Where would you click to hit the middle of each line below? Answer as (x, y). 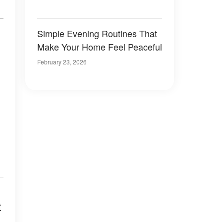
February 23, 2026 (62, 62)
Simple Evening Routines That (97, 33)
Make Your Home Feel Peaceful (100, 47)
